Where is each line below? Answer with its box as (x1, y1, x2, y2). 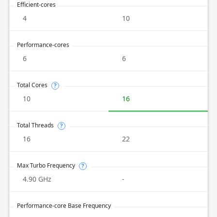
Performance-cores (16, 41, 69, 49)
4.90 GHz (22, 174, 51, 184)
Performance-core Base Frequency (16, 201, 111, 210)
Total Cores (16, 81, 47, 89)
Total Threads (16, 121, 54, 129)
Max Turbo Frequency (16, 161, 75, 170)
